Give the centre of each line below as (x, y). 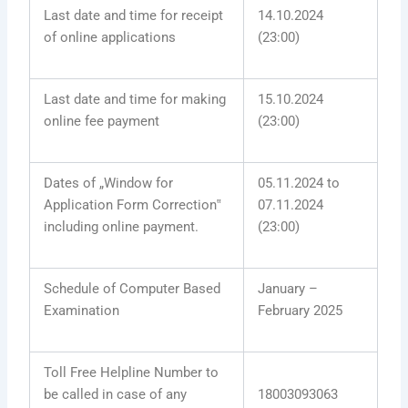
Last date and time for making (135, 99)
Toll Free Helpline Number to (132, 372)
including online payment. (122, 226)
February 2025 (301, 310)
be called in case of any (116, 394)
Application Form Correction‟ (133, 204)
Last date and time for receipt (134, 15)
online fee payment (102, 121)
